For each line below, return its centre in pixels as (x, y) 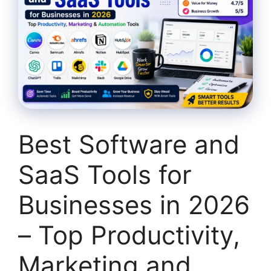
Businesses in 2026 (134, 204)
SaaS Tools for (105, 174)
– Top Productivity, (129, 235)
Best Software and (129, 144)
